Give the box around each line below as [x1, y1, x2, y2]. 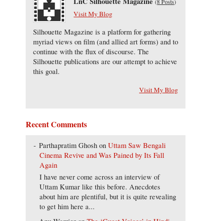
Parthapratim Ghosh [39, 140, 98, 150]
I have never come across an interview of [39, 172, 160, 182]
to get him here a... [39, 201, 95, 211]
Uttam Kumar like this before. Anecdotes [39, 182, 160, 191]
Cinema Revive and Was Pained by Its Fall [39, 150, 164, 160]
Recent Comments [26, 118, 87, 130]
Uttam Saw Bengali [108, 140, 166, 150]
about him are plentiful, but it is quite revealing [39, 191, 176, 201]
